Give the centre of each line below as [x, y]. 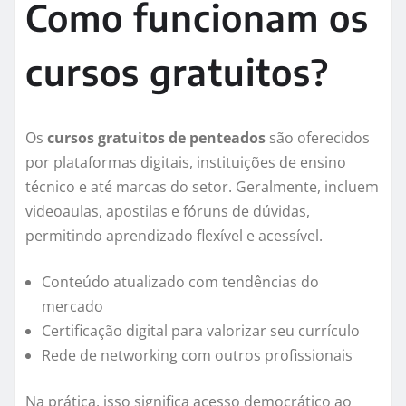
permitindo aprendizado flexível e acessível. [174, 236]
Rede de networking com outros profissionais [197, 356]
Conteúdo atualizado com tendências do [180, 282]
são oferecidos [318, 138]
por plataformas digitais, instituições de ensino [186, 163]
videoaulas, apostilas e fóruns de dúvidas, [168, 212]
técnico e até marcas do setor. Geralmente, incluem [202, 187]
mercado [72, 307]
